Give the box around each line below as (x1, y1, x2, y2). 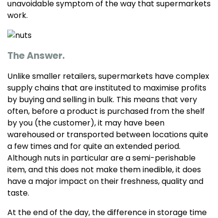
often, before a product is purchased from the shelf (7, 105, 205, 117)
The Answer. (7, 49, 65, 62)
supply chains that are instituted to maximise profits (7, 82, 206, 93)
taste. (7, 187, 29, 199)
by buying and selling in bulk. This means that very (7, 93, 197, 105)
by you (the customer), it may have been (7, 117, 164, 128)
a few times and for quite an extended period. (7, 140, 181, 152)
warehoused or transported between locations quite (7, 128, 208, 140)
